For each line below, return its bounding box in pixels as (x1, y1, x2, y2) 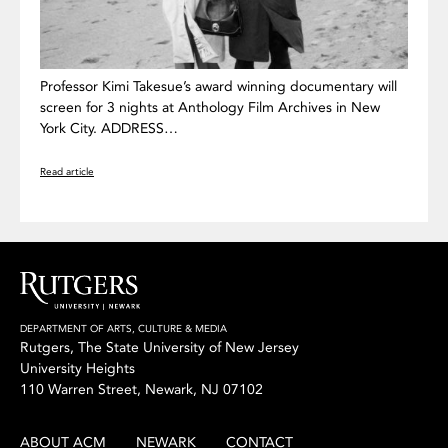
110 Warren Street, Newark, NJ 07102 (20, 380, 263, 398)
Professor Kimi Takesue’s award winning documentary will (40, 77, 397, 95)
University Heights (20, 359, 135, 377)
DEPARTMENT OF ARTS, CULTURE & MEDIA (20, 322, 227, 335)
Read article (40, 165, 94, 178)
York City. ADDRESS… (40, 119, 178, 137)
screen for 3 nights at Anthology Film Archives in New (40, 98, 380, 116)
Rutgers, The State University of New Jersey (20, 338, 299, 356)
